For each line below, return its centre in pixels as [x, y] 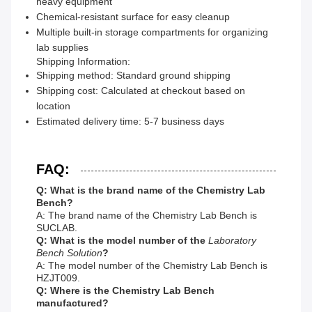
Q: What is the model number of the [121, 241]
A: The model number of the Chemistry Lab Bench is [152, 266]
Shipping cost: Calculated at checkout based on [141, 91]
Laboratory [231, 241]
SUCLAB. [57, 228]
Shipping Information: [83, 62]
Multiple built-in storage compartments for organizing [152, 32]
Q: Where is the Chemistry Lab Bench [125, 291]
